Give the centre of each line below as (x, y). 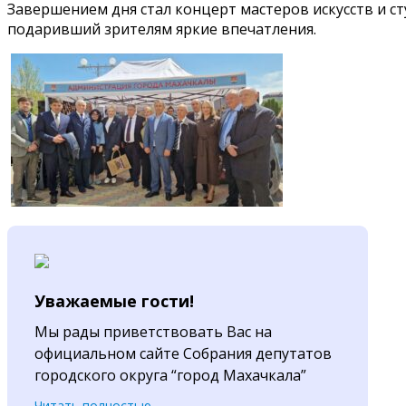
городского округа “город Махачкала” (170, 375)
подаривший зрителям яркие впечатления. (162, 29)
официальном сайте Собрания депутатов (183, 353)
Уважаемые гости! (114, 301)
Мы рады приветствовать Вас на (153, 332)
